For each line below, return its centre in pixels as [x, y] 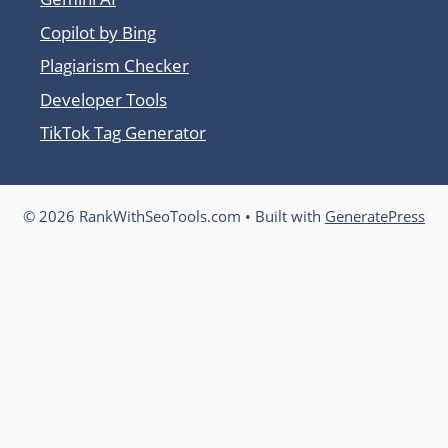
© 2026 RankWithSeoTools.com [132, 216]
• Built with [283, 216]
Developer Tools [103, 99]
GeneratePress [375, 216]
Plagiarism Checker [114, 66]
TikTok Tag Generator [123, 133]
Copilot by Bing [98, 32]
